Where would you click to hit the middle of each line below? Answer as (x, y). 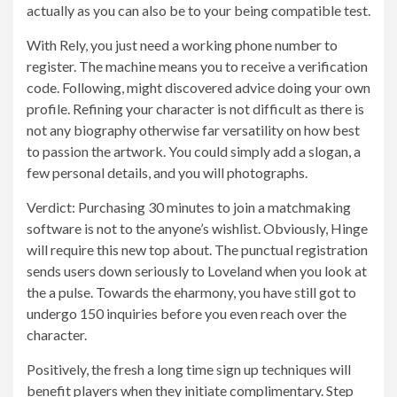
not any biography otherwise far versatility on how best (193, 130)
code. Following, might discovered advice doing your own (198, 87)
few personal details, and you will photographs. (167, 172)
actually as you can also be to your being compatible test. (198, 10)
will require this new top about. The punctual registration (197, 249)
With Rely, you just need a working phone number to (182, 45)
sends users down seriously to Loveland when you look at (197, 271)
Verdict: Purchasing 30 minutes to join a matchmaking (189, 207)
